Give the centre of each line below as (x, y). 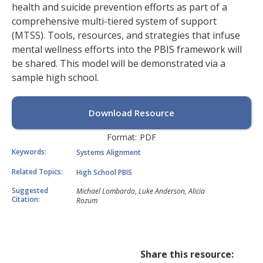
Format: (122, 137)
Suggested (30, 190)
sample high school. (55, 77)
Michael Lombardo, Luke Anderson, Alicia (141, 191)
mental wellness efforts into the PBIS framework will (127, 49)
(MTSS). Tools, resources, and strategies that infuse (126, 35)
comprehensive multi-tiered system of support (114, 21)
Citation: (26, 199)
